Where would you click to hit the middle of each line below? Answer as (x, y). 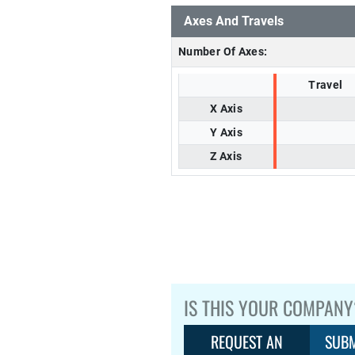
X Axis (226, 109)
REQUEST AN (247, 342)
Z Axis (226, 157)
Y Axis (226, 133)
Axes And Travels (234, 21)
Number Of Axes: (223, 52)
